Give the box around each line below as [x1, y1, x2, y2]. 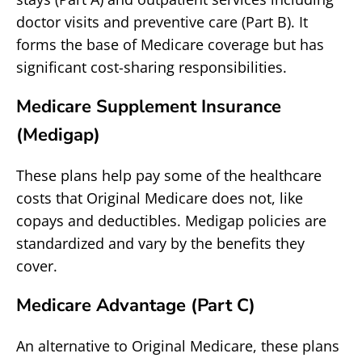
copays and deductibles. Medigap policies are [16, 211, 326, 230]
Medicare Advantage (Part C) [16, 293, 255, 318]
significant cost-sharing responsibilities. [16, 57, 287, 77]
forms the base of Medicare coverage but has [16, 35, 324, 54]
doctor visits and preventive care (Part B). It [16, 12, 308, 32]
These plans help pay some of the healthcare [16, 166, 322, 185]
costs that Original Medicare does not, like [16, 188, 303, 208]
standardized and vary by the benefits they [16, 234, 305, 253]
